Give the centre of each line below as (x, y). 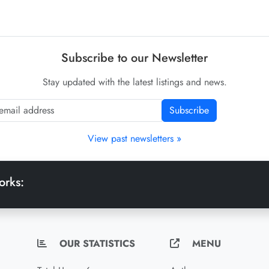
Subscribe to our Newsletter (134, 58)
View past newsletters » (134, 138)
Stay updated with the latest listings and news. (134, 82)
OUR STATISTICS (95, 243)
